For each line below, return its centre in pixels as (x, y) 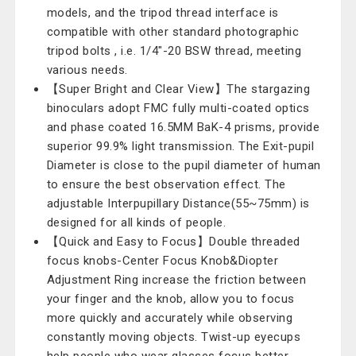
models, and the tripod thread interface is (163, 13)
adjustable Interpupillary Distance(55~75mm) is (178, 203)
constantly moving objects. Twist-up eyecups (174, 337)
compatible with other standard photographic (173, 32)
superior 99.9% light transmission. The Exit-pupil (180, 146)
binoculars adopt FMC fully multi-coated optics (178, 108)
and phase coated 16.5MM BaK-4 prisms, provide (183, 127)
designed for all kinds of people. (136, 222)
